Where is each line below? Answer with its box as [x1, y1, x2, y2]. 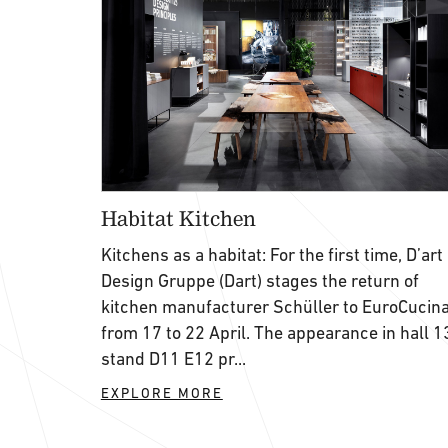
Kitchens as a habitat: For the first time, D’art [100, 244, 443, 265]
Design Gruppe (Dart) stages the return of [100, 270, 419, 291]
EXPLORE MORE [100, 385, 223, 401]
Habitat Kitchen [100, 205, 256, 230]
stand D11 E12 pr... [100, 348, 246, 369]
